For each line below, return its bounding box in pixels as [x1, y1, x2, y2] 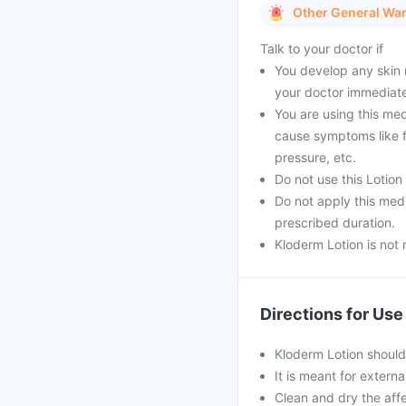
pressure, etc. [275, 150, 356, 165]
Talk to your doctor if [260, 41, 383, 56]
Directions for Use [260, 304, 403, 324]
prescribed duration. [275, 215, 395, 230]
